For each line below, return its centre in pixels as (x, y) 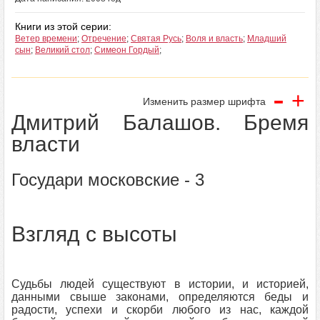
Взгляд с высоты (94, 234)
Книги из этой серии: (63, 26)
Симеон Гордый (127, 50)
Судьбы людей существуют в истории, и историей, (160, 284)
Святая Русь (156, 39)
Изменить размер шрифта (204, 101)
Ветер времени (46, 39)
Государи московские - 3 (108, 180)
